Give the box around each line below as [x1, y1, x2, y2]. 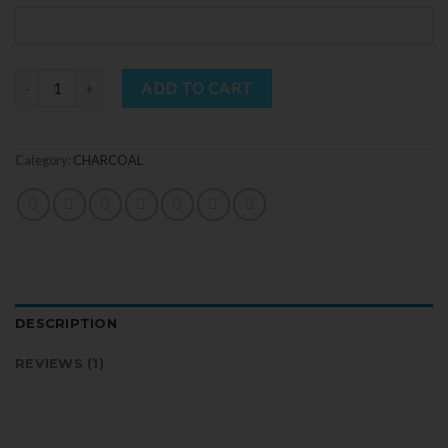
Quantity [14, 70, 71, 88]
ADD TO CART [141, 78, 253, 97]
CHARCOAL [73, 152, 143, 169]
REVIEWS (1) [15, 356, 104, 372]
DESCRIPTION [15, 316, 117, 332]
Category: [15, 152, 73, 169]
